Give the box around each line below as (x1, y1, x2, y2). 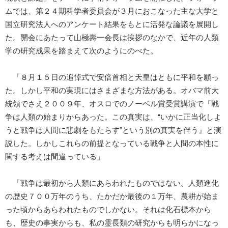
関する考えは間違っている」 (5, 152, 104, 161)
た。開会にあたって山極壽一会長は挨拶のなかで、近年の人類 (5, 33, 219, 42)
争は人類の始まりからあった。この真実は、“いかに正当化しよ (5, 112, 221, 121)
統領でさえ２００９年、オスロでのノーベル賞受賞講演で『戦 (5, 99, 219, 108)
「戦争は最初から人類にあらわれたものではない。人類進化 (5, 179, 219, 187)
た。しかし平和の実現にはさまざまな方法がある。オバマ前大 (5, 86, 219, 95)
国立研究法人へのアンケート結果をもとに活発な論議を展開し (5, 20, 219, 28)
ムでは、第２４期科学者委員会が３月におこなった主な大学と (5, 7, 219, 15)
